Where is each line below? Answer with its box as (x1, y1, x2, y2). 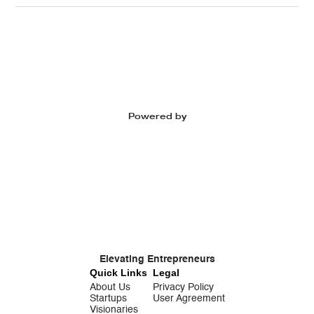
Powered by (128, 111, 186, 122)
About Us (89, 282, 130, 293)
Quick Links (89, 267, 147, 279)
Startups (89, 294, 127, 304)
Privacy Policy (152, 282, 214, 293)
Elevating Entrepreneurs (99, 254, 215, 265)
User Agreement (152, 294, 225, 304)
